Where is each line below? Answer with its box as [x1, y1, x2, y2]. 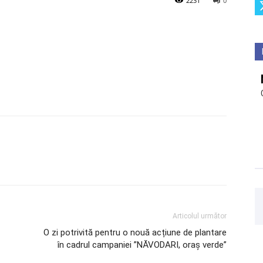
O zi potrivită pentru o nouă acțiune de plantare [43, 227, 227, 238]
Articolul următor [173, 212, 227, 220]
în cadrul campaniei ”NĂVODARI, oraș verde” [58, 240, 227, 250]
